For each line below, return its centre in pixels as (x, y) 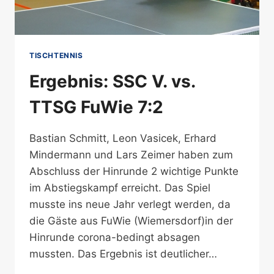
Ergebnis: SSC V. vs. (112, 81)
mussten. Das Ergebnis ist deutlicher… (123, 254)
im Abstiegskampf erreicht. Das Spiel (120, 187)
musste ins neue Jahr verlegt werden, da (130, 204)
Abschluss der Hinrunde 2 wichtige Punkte (134, 171)
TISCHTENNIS (56, 55)
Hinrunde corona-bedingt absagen (115, 237)
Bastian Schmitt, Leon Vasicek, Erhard (123, 138)
